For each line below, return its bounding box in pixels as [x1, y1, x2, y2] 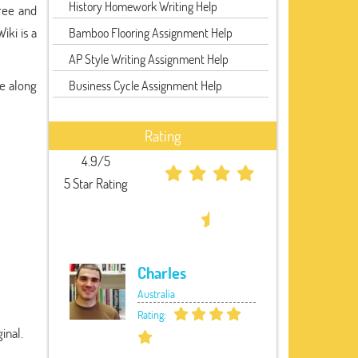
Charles [137, 262, 186, 283]
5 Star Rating [64, 174, 129, 193]
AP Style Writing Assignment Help [69, 50, 229, 67]
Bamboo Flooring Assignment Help [69, 24, 233, 41]
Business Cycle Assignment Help [69, 77, 222, 93]
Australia [137, 286, 175, 301]
